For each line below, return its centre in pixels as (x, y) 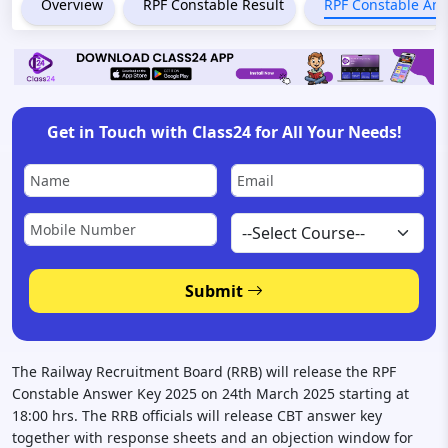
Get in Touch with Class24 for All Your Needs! (224, 132)
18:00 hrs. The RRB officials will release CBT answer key (197, 416)
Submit (216, 291)
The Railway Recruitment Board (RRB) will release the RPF (204, 372)
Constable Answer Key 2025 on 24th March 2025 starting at (210, 394)
